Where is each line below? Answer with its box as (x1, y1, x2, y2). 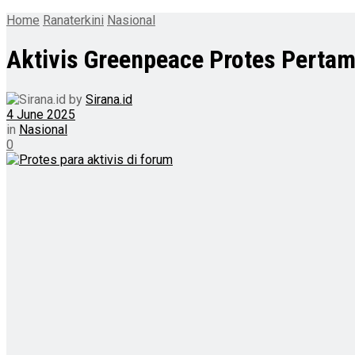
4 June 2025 (6, 106, 75, 122)
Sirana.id (86, 91, 132, 107)
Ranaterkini (43, 13, 104, 28)
